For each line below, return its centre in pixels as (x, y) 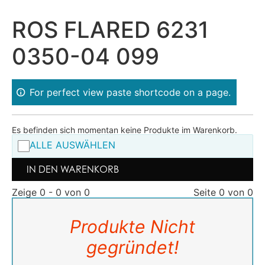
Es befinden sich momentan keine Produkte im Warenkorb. (125, 130)
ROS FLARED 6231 (110, 30)
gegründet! (132, 247)
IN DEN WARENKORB (73, 169)
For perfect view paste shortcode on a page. (130, 92)
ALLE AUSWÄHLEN (72, 145)
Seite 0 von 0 (223, 192)
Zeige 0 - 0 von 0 (51, 192)
